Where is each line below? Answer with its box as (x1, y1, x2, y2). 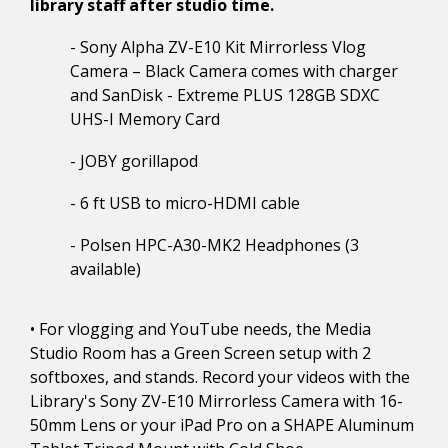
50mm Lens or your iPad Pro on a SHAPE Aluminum (30, 414, 414, 437)
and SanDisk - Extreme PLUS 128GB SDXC (70, 84, 380, 107)
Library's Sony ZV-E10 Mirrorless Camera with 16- (30, 390, 403, 413)
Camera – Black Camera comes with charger (70, 60, 398, 83)
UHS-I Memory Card (70, 108, 220, 131)
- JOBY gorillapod (70, 150, 198, 173)
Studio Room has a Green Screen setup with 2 (30, 342, 371, 365)
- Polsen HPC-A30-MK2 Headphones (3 (70, 234, 359, 257)
